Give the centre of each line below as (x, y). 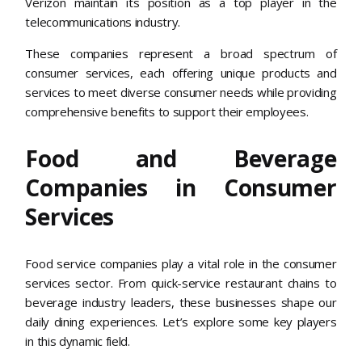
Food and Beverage (181, 158)
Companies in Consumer (181, 187)
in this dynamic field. (78, 341)
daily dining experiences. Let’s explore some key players (181, 321)
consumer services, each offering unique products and (181, 72)
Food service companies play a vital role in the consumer (181, 263)
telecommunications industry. (103, 21)
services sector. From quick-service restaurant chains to (181, 282)
